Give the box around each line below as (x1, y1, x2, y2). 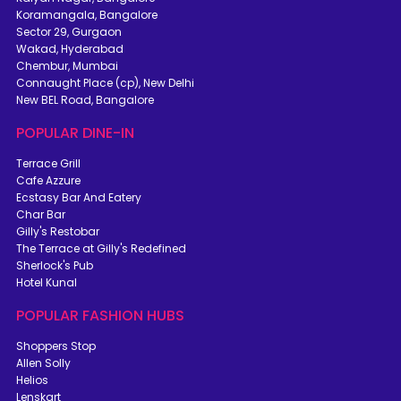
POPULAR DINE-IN (16, 123, 134, 144)
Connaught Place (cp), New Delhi (16, 75, 194, 91)
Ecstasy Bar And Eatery (16, 190, 141, 206)
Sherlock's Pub (16, 258, 93, 274)
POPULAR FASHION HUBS (16, 305, 184, 327)
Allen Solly (16, 355, 71, 371)
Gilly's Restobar (16, 224, 99, 240)
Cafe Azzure (16, 173, 81, 189)
